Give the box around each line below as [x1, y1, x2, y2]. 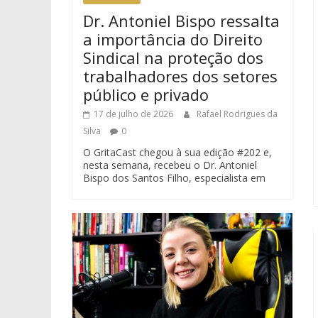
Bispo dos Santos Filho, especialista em [83, 170, 265, 185]
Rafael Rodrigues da [197, 107, 278, 120]
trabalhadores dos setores [83, 65, 278, 87]
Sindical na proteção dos [83, 46, 263, 68]
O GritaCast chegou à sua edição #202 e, [83, 145, 272, 159]
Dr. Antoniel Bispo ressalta [83, 9, 280, 31]
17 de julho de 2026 [94, 107, 173, 120]
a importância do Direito [83, 28, 263, 50]
